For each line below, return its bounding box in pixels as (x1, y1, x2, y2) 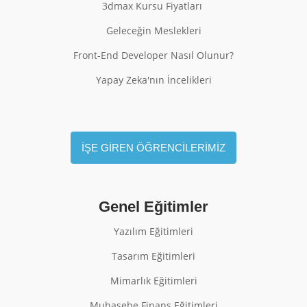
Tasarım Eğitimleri (112, 249, 195, 262)
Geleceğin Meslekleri (106, 23, 201, 37)
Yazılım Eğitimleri (114, 225, 193, 238)
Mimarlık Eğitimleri (110, 274, 197, 287)
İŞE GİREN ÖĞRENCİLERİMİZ (82, 141, 225, 153)
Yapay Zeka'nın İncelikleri (95, 73, 212, 86)
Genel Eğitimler (99, 197, 208, 215)
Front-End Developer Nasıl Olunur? (73, 48, 234, 62)
